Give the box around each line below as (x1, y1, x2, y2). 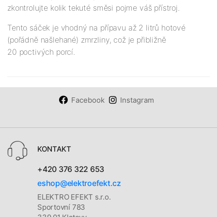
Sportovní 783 (37, 202, 86, 212)
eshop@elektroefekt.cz (37, 178, 121, 188)
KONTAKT (37, 144, 71, 154)
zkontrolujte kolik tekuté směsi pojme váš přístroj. (7, 2, 182, 13)
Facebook (71, 95, 105, 105)
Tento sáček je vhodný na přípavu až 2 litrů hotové (7, 22, 186, 32)
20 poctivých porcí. (7, 46, 75, 57)
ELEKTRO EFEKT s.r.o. (37, 192, 111, 202)
